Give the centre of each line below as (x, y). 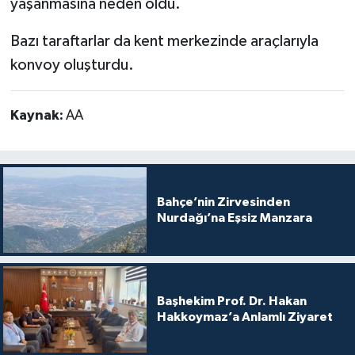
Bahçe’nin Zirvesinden (223, 202)
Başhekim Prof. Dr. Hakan (231, 302)
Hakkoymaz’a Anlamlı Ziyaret (244, 317)
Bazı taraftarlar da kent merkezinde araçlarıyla (164, 41)
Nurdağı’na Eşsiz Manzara (234, 218)
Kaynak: (38, 115)
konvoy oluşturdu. (72, 65)
